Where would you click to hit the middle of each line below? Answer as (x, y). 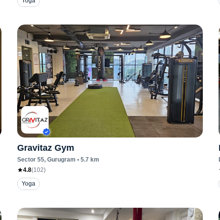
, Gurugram (60, 160)
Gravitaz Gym (45, 148)
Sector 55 (30, 160)
